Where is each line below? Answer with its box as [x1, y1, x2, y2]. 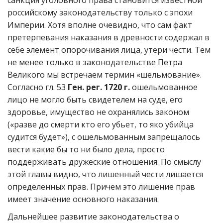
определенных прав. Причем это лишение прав [7, 181, 195, 192]
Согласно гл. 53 [7, 82, 68, 93]
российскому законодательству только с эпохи [7, 7, 193, 18]
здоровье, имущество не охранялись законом [7, 107, 189, 117]
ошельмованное [130, 82, 198, 93]
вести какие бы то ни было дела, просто [7, 144, 165, 155]
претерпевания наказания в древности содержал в [7, 32, 210, 43]
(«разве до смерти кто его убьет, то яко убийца [7, 119, 194, 130]
